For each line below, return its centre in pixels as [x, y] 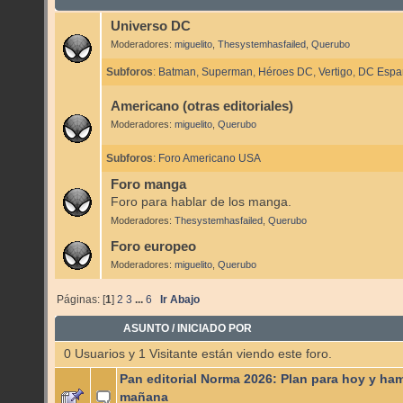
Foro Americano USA [210, 158]
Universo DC [150, 26]
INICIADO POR [215, 328]
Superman [227, 72]
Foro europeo [153, 246]
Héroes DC [286, 72]
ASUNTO [147, 328]
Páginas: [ [81, 299]
